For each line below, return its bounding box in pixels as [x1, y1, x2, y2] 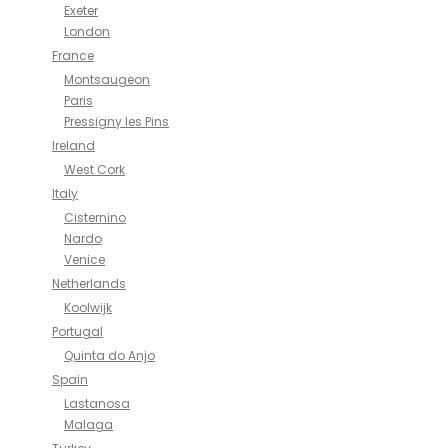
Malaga [64, 416, 113, 433]
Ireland [52, 137, 95, 154]
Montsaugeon [64, 71, 150, 88]
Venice [64, 251, 105, 268]
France [52, 47, 94, 64]
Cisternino [64, 209, 126, 226]
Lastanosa [64, 395, 130, 412]
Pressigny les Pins [64, 113, 169, 130]
